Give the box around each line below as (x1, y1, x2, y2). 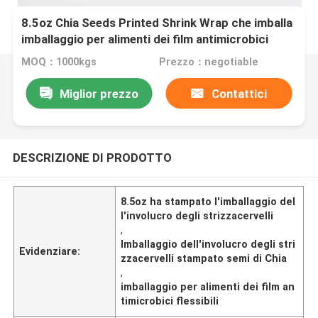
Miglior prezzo (59, 86, 138, 101)
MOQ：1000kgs (21, 56, 97, 68)
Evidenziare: (19, 245, 81, 257)
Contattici (211, 86, 267, 101)
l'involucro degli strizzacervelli (121, 209, 274, 221)
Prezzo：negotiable (158, 56, 258, 68)
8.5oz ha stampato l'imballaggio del (121, 195, 296, 207)
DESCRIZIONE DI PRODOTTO (12, 150, 172, 165)
